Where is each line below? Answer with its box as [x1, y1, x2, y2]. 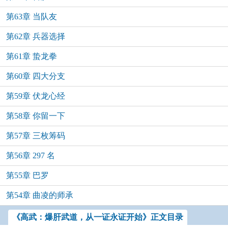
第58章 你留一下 [6, 111, 65, 120]
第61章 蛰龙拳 [6, 52, 57, 61]
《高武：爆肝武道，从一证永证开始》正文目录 [12, 213, 183, 221]
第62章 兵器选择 [6, 32, 65, 41]
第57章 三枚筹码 [6, 131, 65, 140]
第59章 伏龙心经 [6, 92, 65, 100]
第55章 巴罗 [6, 171, 49, 180]
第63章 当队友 [6, 12, 57, 21]
